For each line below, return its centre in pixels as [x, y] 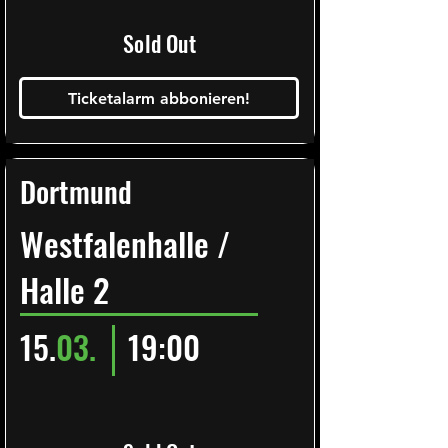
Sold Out [159, 43]
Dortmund [76, 190]
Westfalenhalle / [125, 243]
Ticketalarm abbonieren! [159, 98]
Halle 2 [64, 289]
